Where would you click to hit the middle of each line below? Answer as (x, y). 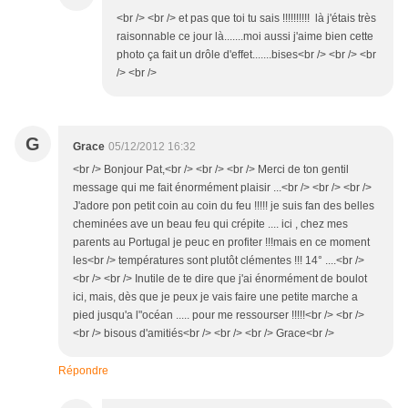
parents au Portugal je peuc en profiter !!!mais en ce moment (221, 243)
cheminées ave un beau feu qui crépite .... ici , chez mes (210, 224)
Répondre (83, 371)
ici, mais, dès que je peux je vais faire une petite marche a (215, 297)
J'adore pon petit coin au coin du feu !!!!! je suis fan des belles (224, 206)
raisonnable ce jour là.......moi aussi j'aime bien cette (245, 37)
